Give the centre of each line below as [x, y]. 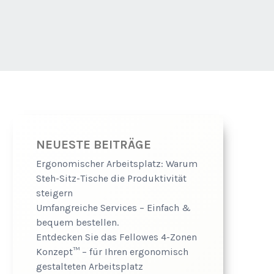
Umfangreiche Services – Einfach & [114, 207]
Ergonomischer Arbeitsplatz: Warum [117, 163]
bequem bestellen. [78, 222]
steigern [55, 193]
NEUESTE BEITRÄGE [94, 144]
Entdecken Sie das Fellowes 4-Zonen [117, 237]
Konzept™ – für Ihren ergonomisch [113, 251]
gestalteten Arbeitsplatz [90, 266]
